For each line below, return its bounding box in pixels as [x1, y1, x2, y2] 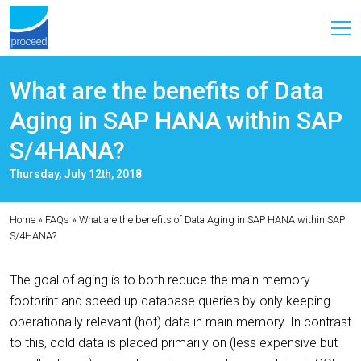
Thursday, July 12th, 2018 [10, 168, 142, 180]
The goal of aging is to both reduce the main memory [10, 272, 310, 288]
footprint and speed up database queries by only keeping [10, 293, 330, 309]
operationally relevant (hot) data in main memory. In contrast [10, 314, 351, 330]
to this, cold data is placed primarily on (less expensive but [10, 335, 338, 351]
